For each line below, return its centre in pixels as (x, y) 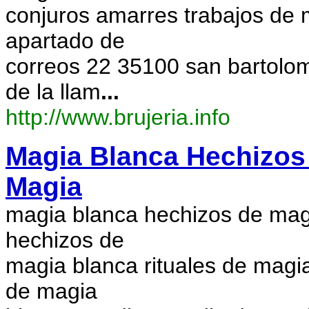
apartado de (65, 41)
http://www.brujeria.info (118, 117)
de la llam (53, 92)
